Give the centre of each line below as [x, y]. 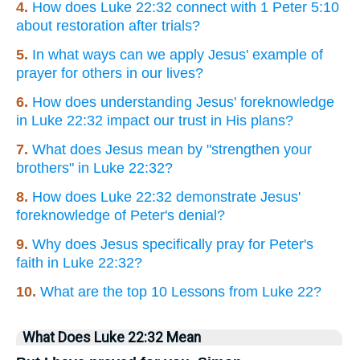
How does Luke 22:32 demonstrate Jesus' [166, 196]
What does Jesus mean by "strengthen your [172, 149]
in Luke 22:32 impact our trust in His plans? [155, 120]
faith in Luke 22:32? [79, 262]
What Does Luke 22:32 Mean [112, 337]
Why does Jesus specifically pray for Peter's [173, 244]
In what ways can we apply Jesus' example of [178, 54]
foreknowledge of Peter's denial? [121, 215]
